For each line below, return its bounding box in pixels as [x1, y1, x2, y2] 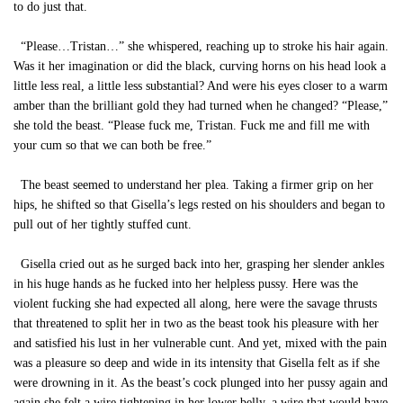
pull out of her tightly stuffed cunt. [13, 218, 192, 231]
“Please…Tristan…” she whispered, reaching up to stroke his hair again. [13, 40, 389, 53]
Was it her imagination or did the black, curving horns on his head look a [13, 59, 386, 73]
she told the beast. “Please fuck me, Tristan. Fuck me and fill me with [13, 119, 370, 132]
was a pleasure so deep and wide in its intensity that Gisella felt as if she [13, 356, 380, 370]
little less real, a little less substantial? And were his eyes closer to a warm [13, 79, 388, 93]
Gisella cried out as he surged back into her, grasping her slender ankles [13, 257, 384, 271]
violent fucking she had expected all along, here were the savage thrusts [13, 297, 377, 310]
